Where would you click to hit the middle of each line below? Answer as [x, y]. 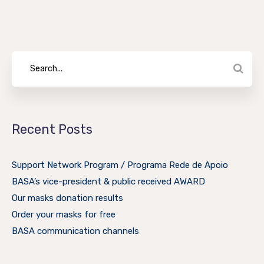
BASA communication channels [75, 231]
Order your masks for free [64, 214]
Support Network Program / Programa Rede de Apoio [120, 165]
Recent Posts [52, 129]
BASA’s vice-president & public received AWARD [108, 181]
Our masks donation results [67, 198]
